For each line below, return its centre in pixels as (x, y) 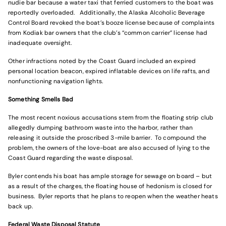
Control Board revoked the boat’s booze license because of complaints (111, 23)
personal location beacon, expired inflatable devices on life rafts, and (109, 71)
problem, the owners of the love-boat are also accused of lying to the (109, 148)
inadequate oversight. (40, 43)
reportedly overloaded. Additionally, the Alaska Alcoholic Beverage (107, 13)
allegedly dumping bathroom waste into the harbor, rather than (101, 128)
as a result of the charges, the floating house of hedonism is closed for (110, 186)
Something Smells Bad (41, 99)
